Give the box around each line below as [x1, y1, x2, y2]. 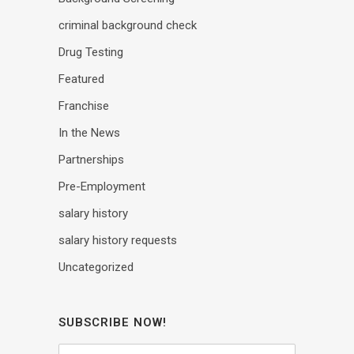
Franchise [58, 98, 109, 113]
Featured [58, 71, 104, 86]
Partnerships [58, 152, 124, 167]
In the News [58, 125, 120, 140]
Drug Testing [58, 44, 123, 59]
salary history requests [58, 232, 177, 247]
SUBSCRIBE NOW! [58, 314, 167, 330]
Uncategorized [58, 259, 134, 274]
